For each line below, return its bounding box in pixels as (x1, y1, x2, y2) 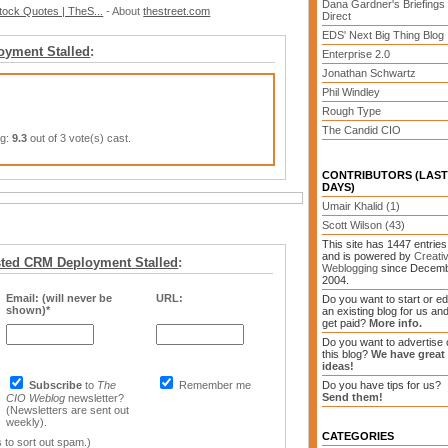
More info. (369, 317, 422, 329)
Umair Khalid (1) (322, 200, 400, 212)
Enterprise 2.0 (322, 48, 390, 60)
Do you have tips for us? (322, 379, 441, 391)
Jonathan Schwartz (322, 67, 416, 79)
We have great (371, 348, 445, 360)
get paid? (322, 317, 369, 329)
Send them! (322, 391, 383, 403)
